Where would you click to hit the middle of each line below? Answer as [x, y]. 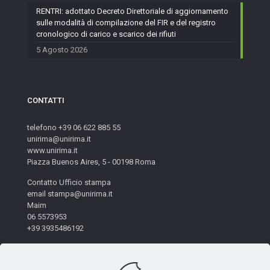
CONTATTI [46, 100]
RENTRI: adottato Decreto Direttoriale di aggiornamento [132, 11]
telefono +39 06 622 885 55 [74, 127]
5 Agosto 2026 [62, 50]
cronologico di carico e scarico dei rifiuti [106, 34]
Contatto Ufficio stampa [69, 182]
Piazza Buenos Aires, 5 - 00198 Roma [91, 162]
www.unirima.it [52, 150]
